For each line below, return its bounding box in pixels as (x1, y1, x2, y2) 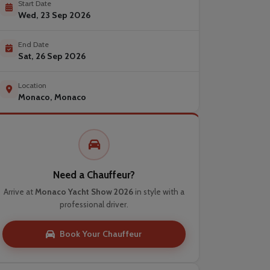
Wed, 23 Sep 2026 (18, 10, 90, 20)
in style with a (133, 187, 184, 196)
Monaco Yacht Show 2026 (35, 187, 133, 196)
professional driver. (60, 199, 128, 209)
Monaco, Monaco (18, 92, 86, 102)
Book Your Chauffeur (59, 228, 142, 239)
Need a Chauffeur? (53, 169, 135, 181)
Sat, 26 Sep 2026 (18, 51, 86, 61)
